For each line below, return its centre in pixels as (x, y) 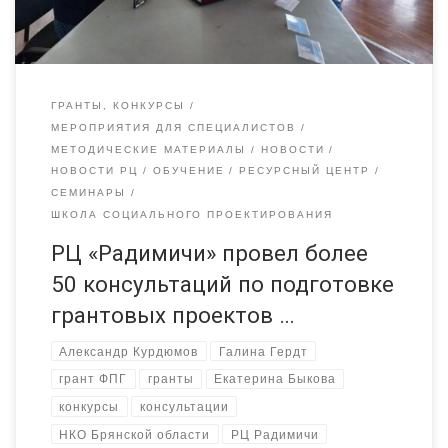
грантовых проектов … (172, 314)
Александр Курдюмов (129, 351)
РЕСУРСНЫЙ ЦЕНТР (305, 171)
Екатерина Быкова (274, 379)
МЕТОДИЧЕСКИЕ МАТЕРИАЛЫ (148, 149)
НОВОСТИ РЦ (94, 171)
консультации (184, 407)
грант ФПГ (93, 379)
